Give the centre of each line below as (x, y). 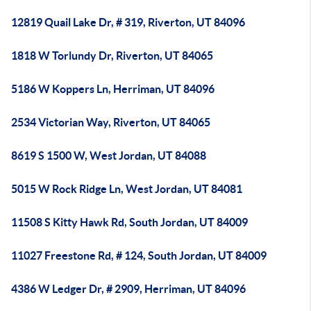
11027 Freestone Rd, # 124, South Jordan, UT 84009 (139, 255)
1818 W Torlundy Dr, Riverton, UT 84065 (112, 56)
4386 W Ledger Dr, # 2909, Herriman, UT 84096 (128, 289)
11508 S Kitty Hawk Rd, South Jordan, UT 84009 (129, 222)
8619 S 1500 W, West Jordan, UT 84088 (109, 155)
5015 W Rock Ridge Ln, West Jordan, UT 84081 (127, 189)
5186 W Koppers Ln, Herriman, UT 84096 (113, 89)
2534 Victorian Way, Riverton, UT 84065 (111, 122)
